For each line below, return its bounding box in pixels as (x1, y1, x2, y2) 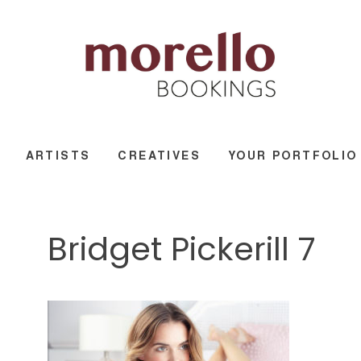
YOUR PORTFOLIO (228, 147, 358, 163)
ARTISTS (25, 147, 91, 163)
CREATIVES (118, 147, 201, 163)
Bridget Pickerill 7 (48, 226, 316, 272)
